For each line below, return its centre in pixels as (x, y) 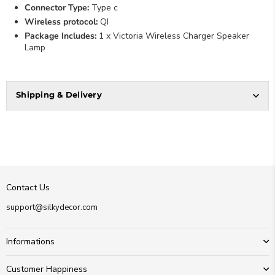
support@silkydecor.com (52, 207)
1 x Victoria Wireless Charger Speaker (174, 36)
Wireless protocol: (61, 21)
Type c (105, 7)
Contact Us (28, 187)
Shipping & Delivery (59, 94)
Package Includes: (62, 36)
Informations (30, 241)
